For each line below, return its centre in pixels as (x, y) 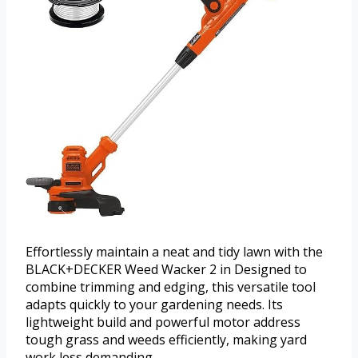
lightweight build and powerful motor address (163, 322)
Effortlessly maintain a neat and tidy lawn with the (174, 252)
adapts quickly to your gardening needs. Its (154, 305)
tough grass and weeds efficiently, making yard (166, 340)
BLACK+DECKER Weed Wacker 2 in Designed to (166, 270)
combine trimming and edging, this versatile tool (171, 287)
